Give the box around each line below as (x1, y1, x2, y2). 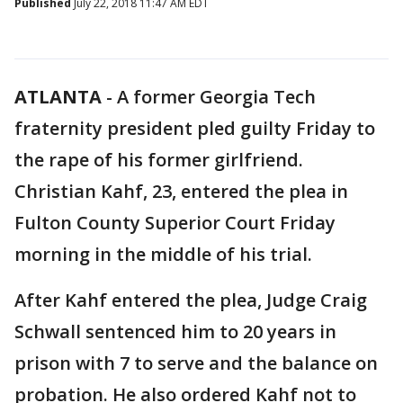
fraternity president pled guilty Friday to (14, 116, 375, 140)
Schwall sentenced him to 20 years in (14, 319, 336, 344)
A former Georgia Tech (117, 85, 316, 109)
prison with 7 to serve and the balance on (14, 351, 378, 375)
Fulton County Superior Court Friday (14, 210, 336, 235)
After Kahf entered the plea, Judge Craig (14, 288, 367, 312)
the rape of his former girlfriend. (14, 148, 303, 172)
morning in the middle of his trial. (14, 242, 312, 266)
